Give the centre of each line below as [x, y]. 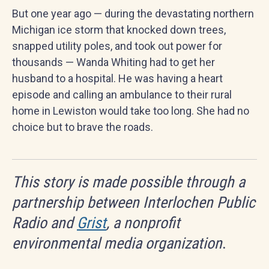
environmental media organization [117, 243]
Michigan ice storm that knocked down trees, [119, 30]
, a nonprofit [143, 223]
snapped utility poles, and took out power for [117, 46]
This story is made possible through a [128, 182]
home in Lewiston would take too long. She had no [131, 111]
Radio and [44, 223]
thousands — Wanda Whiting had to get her [113, 62]
